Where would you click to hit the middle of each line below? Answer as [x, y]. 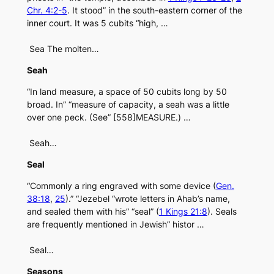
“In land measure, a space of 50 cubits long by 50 [127, 92]
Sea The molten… [63, 49]
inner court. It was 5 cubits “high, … [97, 23]
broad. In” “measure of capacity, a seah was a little [128, 105]
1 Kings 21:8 [183, 212]
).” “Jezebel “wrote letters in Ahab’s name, [147, 199]
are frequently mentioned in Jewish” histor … [115, 224]
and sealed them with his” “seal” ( [93, 212]
